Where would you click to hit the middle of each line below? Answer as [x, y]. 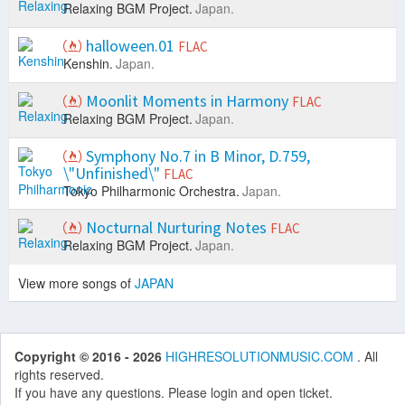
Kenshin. [88, 64]
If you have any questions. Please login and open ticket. [174, 393]
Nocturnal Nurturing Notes [176, 228]
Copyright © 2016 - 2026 [90, 357]
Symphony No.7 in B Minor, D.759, [196, 156]
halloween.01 [130, 46]
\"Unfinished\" [113, 174]
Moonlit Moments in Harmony [187, 101]
